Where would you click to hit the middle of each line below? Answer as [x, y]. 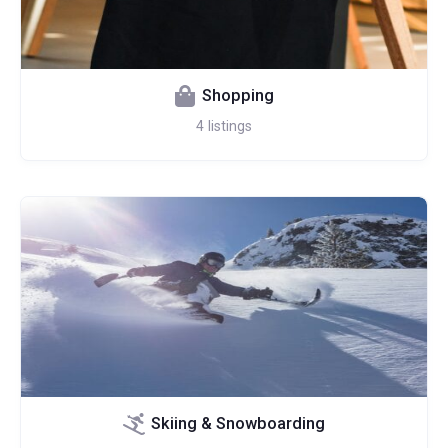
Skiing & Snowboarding [238, 423]
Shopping [238, 95]
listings [230, 126]
